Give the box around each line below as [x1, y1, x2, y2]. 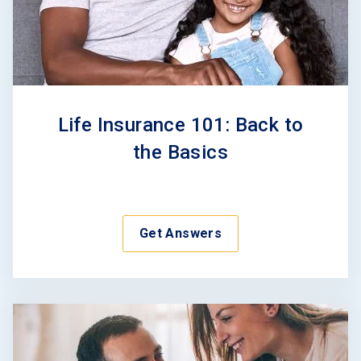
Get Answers [139, 225, 222, 241]
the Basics [132, 141, 228, 164]
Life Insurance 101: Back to [57, 114, 304, 136]
